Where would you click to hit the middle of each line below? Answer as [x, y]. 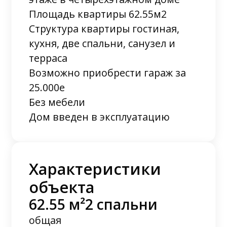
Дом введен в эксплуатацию [100, 117]
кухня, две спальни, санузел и [102, 43]
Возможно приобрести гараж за [108, 72]
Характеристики [95, 168]
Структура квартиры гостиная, [104, 28]
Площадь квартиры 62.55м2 [98, 14]
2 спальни [122, 204]
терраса [48, 58]
